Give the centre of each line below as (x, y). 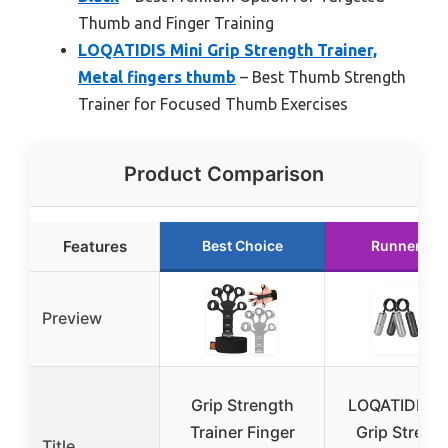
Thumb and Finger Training (176, 23)
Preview (72, 318)
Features (94, 247)
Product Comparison (224, 174)
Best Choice (242, 246)
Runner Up (407, 246)
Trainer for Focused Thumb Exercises (213, 104)
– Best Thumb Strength (321, 77)
